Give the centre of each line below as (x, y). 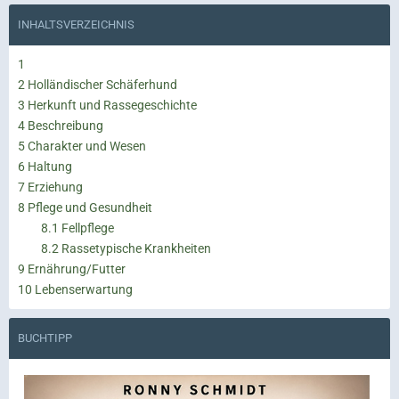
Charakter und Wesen (85, 146)
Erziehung (54, 187)
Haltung (49, 166)
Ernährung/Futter (75, 269)
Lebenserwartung (82, 289)
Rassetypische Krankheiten (135, 248)
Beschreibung (64, 125)
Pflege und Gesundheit (89, 207)
